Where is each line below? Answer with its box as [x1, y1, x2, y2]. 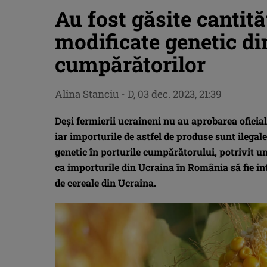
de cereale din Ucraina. [55, 176, 156, 189]
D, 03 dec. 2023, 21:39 [128, 87, 222, 101]
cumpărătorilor [55, 50, 206, 77]
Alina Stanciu [55, 87, 119, 101]
